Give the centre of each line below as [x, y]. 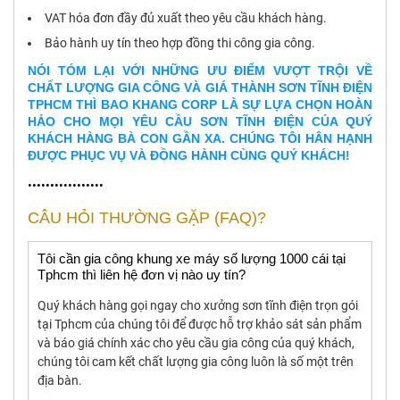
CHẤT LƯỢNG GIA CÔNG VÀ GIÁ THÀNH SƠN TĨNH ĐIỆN [200, 88]
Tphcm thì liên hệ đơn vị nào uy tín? [142, 275]
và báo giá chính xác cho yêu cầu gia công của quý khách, [196, 343]
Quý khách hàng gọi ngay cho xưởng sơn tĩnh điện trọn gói [198, 306]
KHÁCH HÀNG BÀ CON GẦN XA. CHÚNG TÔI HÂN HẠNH [200, 139]
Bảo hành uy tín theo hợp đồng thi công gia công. [180, 43]
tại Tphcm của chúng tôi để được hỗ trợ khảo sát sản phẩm [200, 325]
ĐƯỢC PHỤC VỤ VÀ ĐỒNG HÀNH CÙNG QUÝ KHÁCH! [189, 156]
